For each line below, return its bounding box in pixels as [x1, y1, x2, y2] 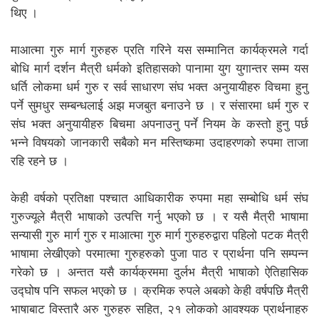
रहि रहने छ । [11, 154, 68, 168]
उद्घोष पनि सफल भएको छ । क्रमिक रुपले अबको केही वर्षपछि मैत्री [11, 283, 308, 298]
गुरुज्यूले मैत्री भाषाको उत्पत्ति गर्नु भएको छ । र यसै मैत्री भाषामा [11, 209, 308, 224]
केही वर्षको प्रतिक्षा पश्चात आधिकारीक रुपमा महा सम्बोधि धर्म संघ [11, 191, 308, 205]
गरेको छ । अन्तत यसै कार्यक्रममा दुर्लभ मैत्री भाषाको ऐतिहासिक [11, 265, 308, 279]
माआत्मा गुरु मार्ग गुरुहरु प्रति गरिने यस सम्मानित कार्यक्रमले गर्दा [11, 43, 308, 57]
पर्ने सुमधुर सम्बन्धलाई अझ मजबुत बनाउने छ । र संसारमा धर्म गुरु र [11, 98, 308, 113]
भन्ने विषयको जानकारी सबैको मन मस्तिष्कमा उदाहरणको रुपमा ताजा [11, 135, 308, 150]
